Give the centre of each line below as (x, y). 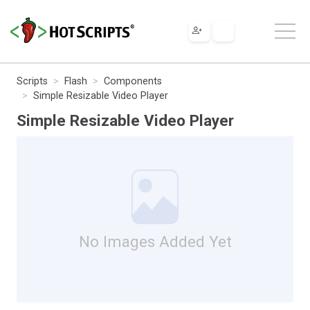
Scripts (32, 81)
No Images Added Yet (155, 241)
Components (133, 81)
